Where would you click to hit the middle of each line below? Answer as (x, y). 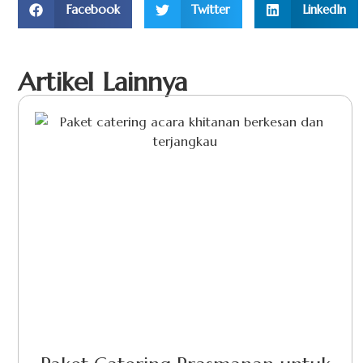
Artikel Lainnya (102, 81)
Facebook (92, 10)
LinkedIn (324, 10)
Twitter (211, 10)
